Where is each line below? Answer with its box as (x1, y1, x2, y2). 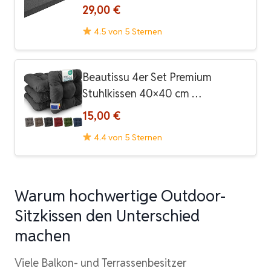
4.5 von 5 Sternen (91, 25, 162, 37)
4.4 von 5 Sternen (91, 131, 162, 143)
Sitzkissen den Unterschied (15, 205, 200, 226)
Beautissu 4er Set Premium (82, 70, 212, 84)
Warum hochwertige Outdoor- (15, 185, 226, 206)
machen (15, 225, 71, 246)
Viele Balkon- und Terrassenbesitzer (15, 255, 186, 270)
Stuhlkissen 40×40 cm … (82, 86, 201, 100)
